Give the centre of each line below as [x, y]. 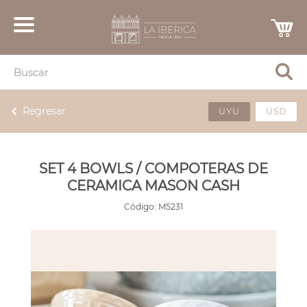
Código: [140, 207]
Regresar [44, 111]
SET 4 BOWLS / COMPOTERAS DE [153, 169]
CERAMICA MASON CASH [153, 186]
